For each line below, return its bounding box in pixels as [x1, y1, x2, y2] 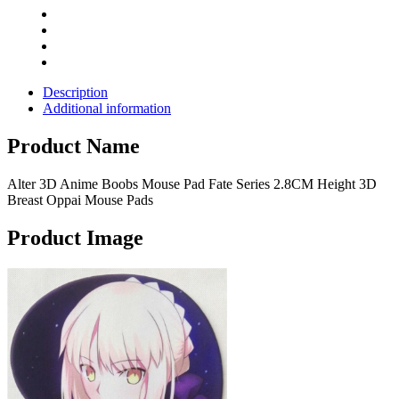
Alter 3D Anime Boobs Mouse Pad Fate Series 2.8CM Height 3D [7, 175, 377, 191]
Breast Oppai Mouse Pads [7, 191, 153, 208]
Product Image [7, 225, 143, 249]
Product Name [7, 134, 140, 158]
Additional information [43, 100, 171, 116]
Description [43, 84, 108, 100]
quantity [20, 44, 65, 60]
